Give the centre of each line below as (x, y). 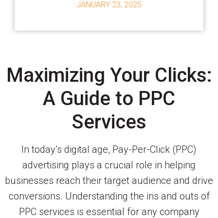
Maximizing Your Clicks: (109, 75)
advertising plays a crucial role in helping (109, 165)
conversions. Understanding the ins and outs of (109, 196)
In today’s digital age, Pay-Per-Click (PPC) (109, 149)
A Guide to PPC (109, 98)
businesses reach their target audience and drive (109, 180)
